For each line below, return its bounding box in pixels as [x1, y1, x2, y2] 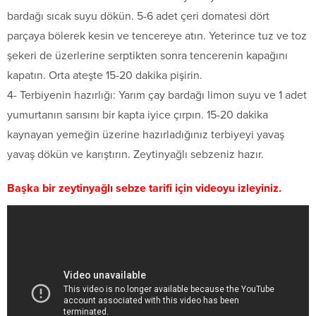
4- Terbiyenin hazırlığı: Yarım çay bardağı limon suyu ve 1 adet [7, 87, 307, 102]
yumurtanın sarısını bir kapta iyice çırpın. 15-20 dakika [7, 107, 268, 122]
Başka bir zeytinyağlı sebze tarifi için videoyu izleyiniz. [7, 181, 281, 195]
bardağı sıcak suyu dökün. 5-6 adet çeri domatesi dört [7, 8, 269, 23]
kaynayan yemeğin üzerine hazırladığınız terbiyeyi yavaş [7, 127, 284, 142]
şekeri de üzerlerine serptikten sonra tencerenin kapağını [7, 48, 288, 63]
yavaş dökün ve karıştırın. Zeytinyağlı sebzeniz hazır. [7, 147, 264, 162]
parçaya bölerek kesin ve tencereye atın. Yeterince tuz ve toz [7, 28, 307, 43]
